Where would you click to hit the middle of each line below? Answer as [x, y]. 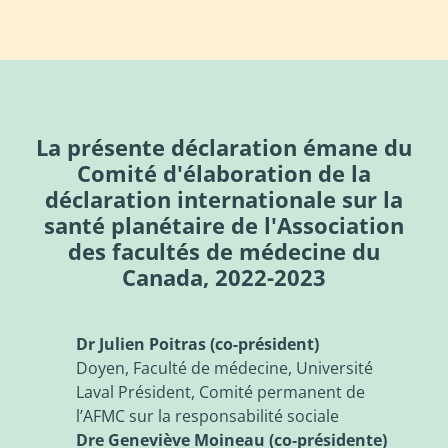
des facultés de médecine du [224, 250]
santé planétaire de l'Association [224, 224]
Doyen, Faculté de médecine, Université [224, 367]
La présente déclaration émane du [224, 146]
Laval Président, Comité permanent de [97, 391]
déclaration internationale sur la [224, 198]
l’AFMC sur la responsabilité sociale [207, 415]
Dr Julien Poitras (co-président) [197, 343]
